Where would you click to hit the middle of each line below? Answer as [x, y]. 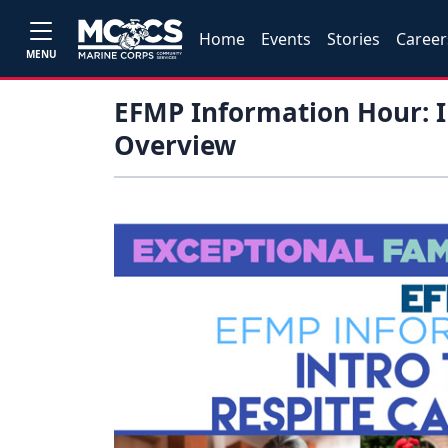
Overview [175, 145]
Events [286, 38]
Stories [354, 38]
